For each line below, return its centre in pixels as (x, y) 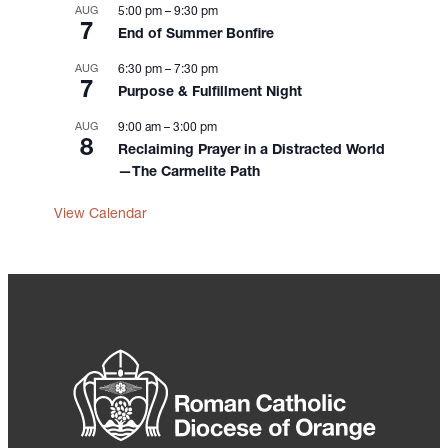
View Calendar (100, 215)
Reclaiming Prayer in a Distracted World (251, 151)
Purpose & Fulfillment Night (210, 93)
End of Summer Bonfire (196, 35)
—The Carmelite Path (189, 173)
